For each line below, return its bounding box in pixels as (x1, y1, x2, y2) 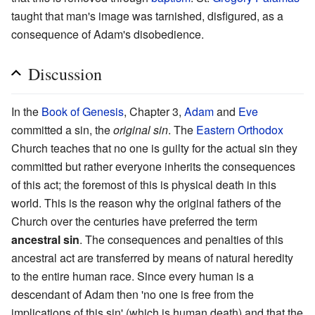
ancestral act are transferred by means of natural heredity (11, 249, 293, 266)
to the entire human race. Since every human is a (11, 267, 254, 284)
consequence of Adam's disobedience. (11, 25, 204, 42)
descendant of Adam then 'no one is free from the (11, 285, 254, 302)
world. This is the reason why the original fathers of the (11, 194, 281, 211)
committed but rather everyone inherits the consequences (11, 157, 295, 174)
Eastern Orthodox (196, 121, 283, 138)
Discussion (28, 62, 102, 85)
